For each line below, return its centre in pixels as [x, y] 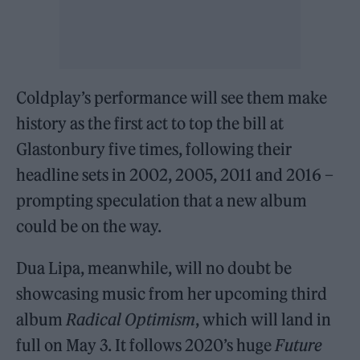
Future [299, 345]
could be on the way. [89, 226]
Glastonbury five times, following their [154, 149]
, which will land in [264, 319]
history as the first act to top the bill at [150, 123]
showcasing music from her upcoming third [172, 293]
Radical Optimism [131, 319]
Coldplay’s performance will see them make [172, 97]
